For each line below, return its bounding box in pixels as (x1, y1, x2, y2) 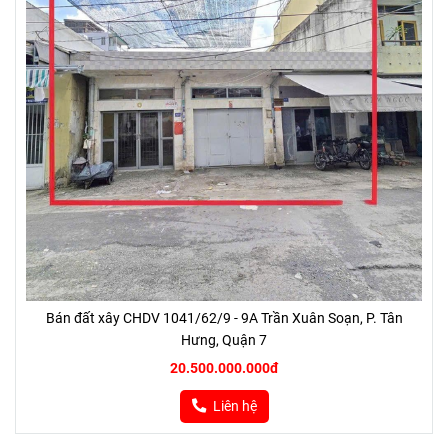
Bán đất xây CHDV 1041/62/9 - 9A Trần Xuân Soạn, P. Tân (45, 310, 403, 327)
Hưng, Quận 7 (181, 332, 267, 349)
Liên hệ (212, 398, 257, 415)
